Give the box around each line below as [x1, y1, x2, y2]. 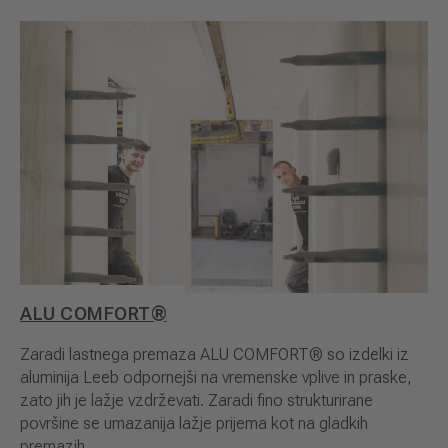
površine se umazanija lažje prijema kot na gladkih [20, 414, 368, 434]
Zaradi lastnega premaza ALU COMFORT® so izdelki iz [20, 345, 409, 365]
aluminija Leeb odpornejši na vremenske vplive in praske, [20, 368, 412, 388]
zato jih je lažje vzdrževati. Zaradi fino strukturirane [20, 391, 373, 411]
